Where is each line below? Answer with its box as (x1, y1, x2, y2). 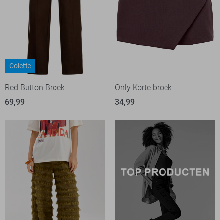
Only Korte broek (115, 83, 172, 93)
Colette (9, 62, 31, 70)
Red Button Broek (5, 83, 65, 93)
